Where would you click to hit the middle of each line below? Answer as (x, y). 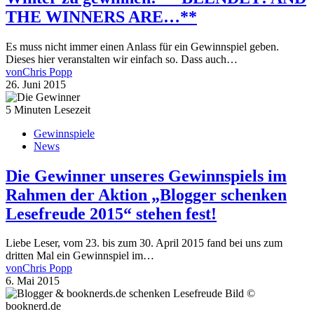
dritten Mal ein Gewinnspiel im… (80, 256)
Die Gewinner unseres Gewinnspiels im (146, 176)
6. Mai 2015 (33, 281)
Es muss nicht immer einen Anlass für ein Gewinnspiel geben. (142, 46)
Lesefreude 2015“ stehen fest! (111, 213)
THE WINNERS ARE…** (101, 16)
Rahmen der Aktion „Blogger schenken (146, 194)
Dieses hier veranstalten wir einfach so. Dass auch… (122, 59)
